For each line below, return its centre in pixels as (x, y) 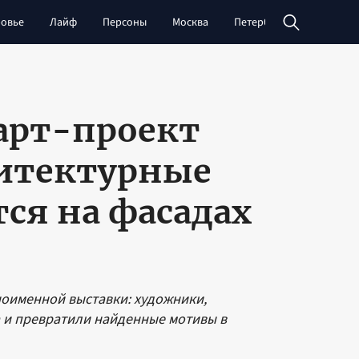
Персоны (125, 22)
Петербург (260, 22)
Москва (190, 22)
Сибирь (331, 22)
